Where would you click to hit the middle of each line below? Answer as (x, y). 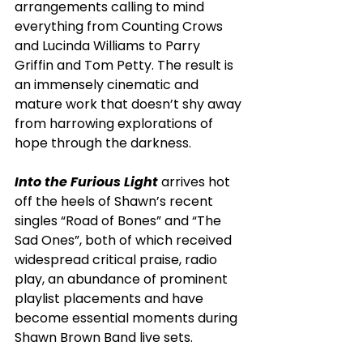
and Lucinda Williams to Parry (109, 45)
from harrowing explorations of (115, 123)
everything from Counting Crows (120, 26)
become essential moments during (128, 318)
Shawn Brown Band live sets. (105, 337)
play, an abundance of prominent (123, 279)
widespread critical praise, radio (117, 259)
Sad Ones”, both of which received (125, 240)
